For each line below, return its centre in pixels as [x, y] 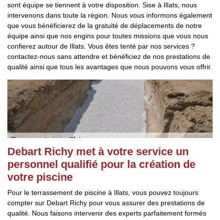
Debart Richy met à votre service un [98, 151]
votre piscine [40, 177]
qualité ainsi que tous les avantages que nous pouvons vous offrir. [110, 67]
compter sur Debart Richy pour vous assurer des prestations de [106, 203]
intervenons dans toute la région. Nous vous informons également [110, 15]
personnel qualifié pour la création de [101, 164]
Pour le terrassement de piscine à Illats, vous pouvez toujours [103, 192]
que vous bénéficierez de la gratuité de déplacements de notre [105, 26]
